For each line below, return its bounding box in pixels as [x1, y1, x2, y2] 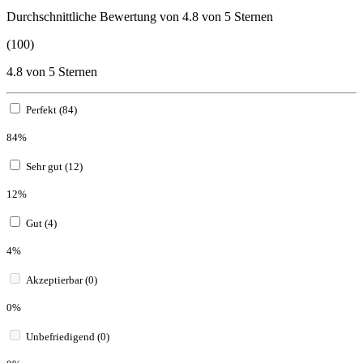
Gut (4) [26, 216, 57, 229]
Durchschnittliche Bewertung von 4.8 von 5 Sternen [6, 9, 273, 23]
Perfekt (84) [26, 103, 77, 116]
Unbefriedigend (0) [26, 330, 109, 343]
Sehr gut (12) [26, 160, 83, 173]
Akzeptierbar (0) [26, 273, 97, 286]
